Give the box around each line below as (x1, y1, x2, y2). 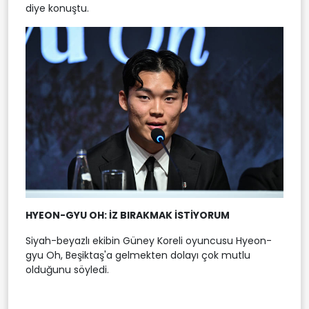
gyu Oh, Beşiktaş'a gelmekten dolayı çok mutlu (26, 248, 250, 263)
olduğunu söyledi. (26, 263, 109, 277)
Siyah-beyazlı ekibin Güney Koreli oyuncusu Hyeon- (26, 234, 272, 248)
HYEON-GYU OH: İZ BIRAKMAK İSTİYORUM (26, 208, 230, 223)
